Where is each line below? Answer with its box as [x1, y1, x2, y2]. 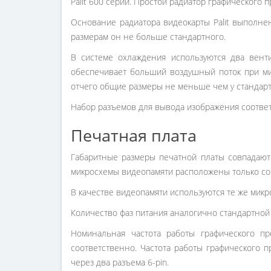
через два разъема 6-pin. [71, 256, 169, 268]
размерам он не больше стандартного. [71, 31, 226, 42]
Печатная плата [71, 124, 197, 146]
